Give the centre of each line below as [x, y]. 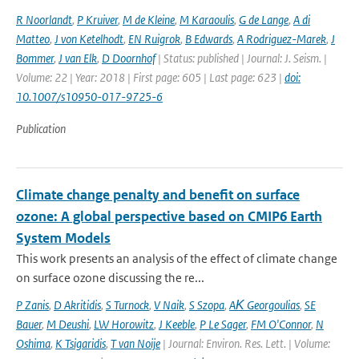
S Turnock [127, 305]
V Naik [169, 305]
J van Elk [78, 58]
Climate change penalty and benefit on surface [158, 195]
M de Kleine [149, 20]
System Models [63, 238]
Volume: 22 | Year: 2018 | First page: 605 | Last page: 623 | [150, 77]
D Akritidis [77, 305]
